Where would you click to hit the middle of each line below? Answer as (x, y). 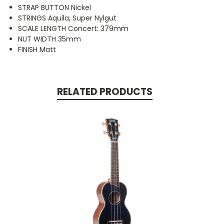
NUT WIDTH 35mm (50, 39)
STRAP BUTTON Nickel (55, 8)
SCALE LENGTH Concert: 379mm (73, 29)
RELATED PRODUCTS (104, 92)
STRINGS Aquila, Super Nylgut (67, 18)
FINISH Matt (37, 50)
